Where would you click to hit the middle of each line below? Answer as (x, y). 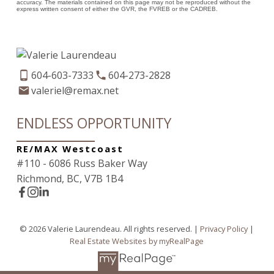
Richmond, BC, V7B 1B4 (69, 178)
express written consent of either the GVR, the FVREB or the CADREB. (117, 9)
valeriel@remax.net (75, 90)
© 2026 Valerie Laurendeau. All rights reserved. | (110, 229)
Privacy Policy (224, 229)
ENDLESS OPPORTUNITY (94, 123)
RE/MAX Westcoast (70, 148)
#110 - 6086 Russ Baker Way (82, 163)
